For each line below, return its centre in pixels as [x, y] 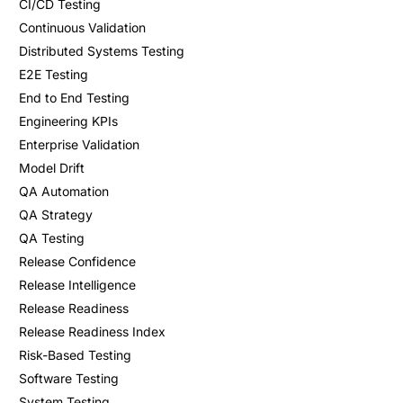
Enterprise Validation [79, 145]
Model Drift [51, 168]
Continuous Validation [82, 28]
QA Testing [51, 238]
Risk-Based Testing [75, 355]
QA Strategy [55, 215]
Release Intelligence [77, 285]
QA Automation [63, 192]
